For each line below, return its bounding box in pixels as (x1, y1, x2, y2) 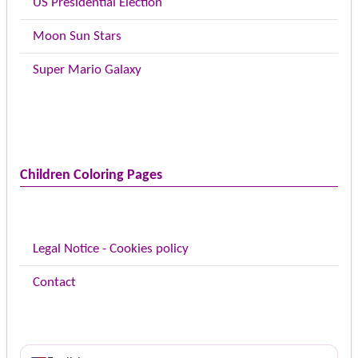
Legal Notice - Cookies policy (33, 242, 189, 257)
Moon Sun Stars (33, 30, 121, 44)
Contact (33, 276, 76, 290)
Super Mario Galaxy (33, 63, 141, 78)
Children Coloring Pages (20, 168, 162, 184)
